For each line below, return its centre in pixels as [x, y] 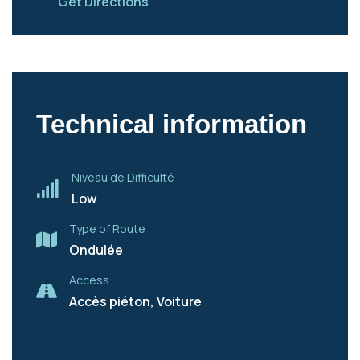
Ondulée [96, 250]
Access [89, 280]
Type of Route [107, 229]
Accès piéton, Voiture [135, 301]
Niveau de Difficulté [123, 177]
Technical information [172, 124]
